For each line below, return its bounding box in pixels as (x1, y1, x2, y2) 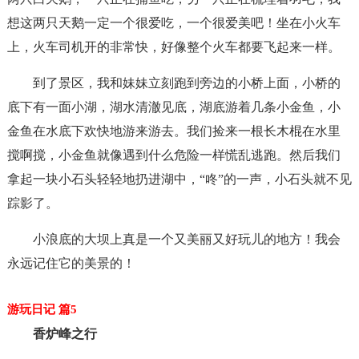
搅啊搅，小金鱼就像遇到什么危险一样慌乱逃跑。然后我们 (6, 148, 341, 162)
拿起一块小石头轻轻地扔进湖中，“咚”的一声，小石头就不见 (6, 172, 352, 186)
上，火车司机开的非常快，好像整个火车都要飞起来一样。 (6, 40, 341, 54)
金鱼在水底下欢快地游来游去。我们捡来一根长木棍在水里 (6, 124, 341, 138)
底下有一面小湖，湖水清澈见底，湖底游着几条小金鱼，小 (6, 100, 341, 114)
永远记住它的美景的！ (6, 256, 135, 270)
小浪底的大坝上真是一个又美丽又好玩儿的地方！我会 (32, 232, 341, 246)
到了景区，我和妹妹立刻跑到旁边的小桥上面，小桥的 (32, 76, 341, 90)
